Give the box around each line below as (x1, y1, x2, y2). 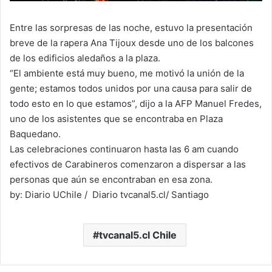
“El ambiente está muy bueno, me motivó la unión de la (10, 67, 244, 80)
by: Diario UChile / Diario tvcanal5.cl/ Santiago (10, 189, 209, 201)
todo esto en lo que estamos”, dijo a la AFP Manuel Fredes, (10, 98, 262, 110)
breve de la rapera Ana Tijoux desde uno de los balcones (10, 37, 254, 49)
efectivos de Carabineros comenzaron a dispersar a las (10, 158, 246, 171)
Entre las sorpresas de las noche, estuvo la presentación (10, 22, 253, 34)
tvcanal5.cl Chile (98, 229, 177, 242)
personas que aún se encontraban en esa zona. (10, 174, 212, 186)
